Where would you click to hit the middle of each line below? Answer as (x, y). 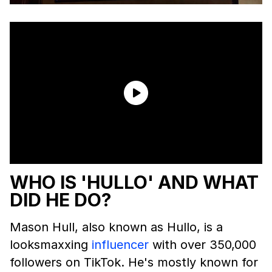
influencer (120, 245)
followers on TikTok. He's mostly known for (134, 262)
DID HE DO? (60, 200)
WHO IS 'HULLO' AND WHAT (134, 182)
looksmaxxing (51, 245)
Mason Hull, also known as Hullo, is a (116, 227)
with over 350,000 (202, 245)
